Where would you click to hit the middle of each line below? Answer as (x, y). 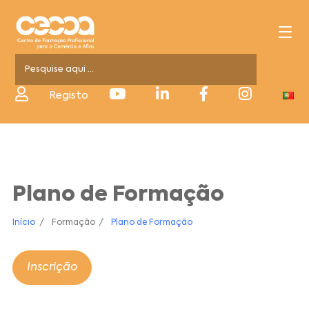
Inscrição (52, 267)
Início (24, 222)
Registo (69, 95)
